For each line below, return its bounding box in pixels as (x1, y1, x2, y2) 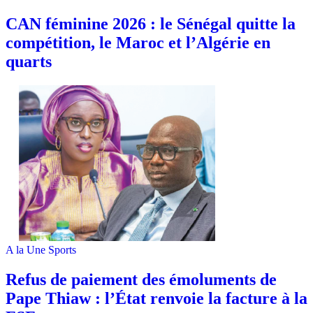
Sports (48, 244, 76, 256)
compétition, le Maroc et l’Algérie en (6, 34, 270, 52)
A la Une (6, 244, 45, 256)
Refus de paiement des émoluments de (6, 270, 277, 289)
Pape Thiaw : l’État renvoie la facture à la (6, 289, 307, 308)
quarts (6, 52, 52, 71)
